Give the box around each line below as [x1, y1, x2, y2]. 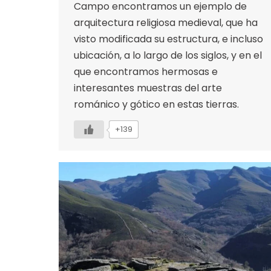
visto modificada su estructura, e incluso [74, 31, 263, 46]
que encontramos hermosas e [74, 64, 218, 79]
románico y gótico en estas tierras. [74, 97, 239, 111]
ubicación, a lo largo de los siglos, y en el [74, 48, 262, 62]
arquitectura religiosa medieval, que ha [74, 15, 258, 30]
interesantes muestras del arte [74, 80, 222, 95]
